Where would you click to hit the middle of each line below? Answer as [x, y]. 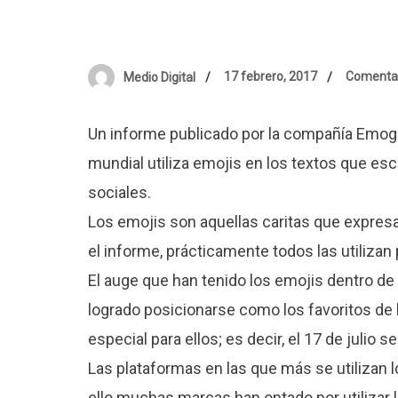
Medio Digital [159, 77]
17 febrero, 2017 [271, 76]
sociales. [119, 192]
